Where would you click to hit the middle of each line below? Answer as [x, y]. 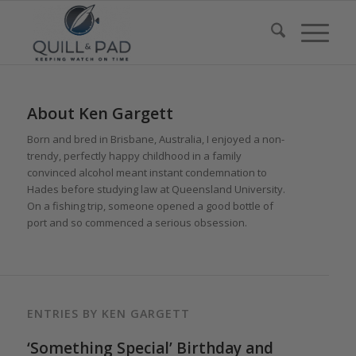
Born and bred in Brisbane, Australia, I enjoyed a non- [155, 139]
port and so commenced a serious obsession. [137, 223]
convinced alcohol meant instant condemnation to [147, 173]
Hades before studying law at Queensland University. [156, 190]
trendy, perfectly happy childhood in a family [134, 156]
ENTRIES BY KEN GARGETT [108, 314]
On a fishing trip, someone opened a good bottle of [150, 206]
